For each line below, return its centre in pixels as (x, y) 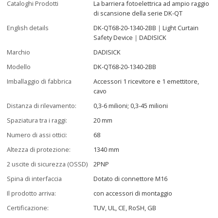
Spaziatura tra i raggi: (37, 120)
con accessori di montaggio (133, 193)
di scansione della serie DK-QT (138, 13)
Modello (19, 66)
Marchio (19, 52)
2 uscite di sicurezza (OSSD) (47, 164)
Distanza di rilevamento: (42, 105)
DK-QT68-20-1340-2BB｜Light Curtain (146, 27)
